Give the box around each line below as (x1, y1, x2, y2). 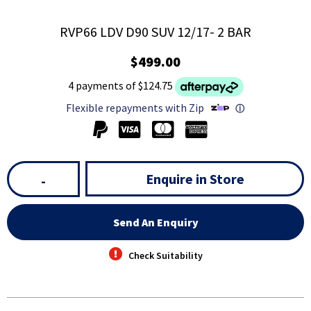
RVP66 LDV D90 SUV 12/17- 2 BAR (60, 23, 251, 41)
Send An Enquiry (112, 215, 199, 230)
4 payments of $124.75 (67, 78, 173, 93)
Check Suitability (128, 249, 203, 262)
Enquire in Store (145, 170, 244, 188)
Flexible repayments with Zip (65, 100, 204, 115)
